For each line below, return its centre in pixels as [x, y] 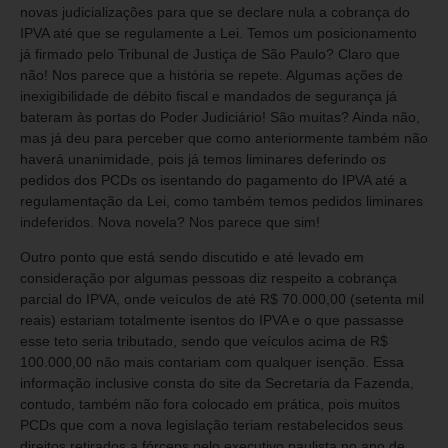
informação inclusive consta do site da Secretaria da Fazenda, [217, 383]
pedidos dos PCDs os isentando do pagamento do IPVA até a [213, 179]
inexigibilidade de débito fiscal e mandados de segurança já [208, 95]
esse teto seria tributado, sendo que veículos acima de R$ [204, 341]
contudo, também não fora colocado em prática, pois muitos [210, 404]
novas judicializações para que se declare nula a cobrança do [215, 11]
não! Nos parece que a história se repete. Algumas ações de [211, 74]
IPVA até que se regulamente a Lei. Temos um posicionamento [218, 32]
